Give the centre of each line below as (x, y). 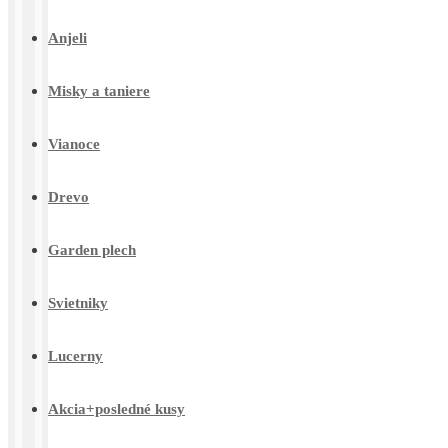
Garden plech (92, 250)
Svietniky (78, 303)
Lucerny (75, 356)
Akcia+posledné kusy (116, 409)
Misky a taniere (99, 91)
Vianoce (74, 144)
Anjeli (67, 38)
